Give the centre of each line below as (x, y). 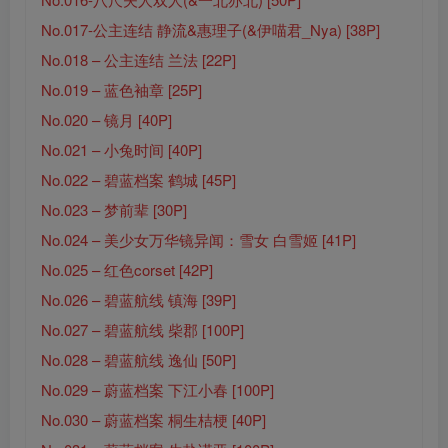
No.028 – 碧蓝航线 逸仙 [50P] (138, 360)
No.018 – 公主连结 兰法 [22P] (138, 60)
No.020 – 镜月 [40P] (106, 120)
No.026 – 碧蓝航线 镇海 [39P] (138, 300)
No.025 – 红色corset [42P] (127, 270)
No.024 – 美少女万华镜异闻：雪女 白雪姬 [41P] (198, 240)
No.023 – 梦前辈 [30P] (114, 210)
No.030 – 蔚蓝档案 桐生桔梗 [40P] (153, 420)
